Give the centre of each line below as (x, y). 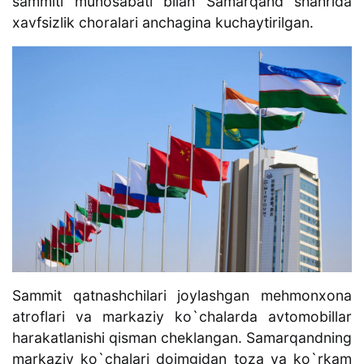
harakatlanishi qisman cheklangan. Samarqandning (182, 338)
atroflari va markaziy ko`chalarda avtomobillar (182, 317)
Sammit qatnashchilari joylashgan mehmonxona (182, 296)
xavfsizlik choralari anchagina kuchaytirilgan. (165, 23)
